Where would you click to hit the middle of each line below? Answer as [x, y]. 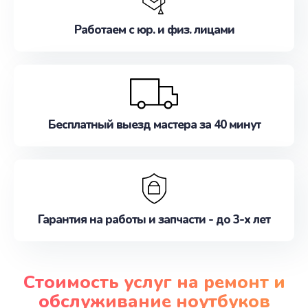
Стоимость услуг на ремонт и [154, 282]
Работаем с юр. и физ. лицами [154, 30]
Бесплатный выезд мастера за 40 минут [154, 125]
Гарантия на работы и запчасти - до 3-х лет [154, 220]
